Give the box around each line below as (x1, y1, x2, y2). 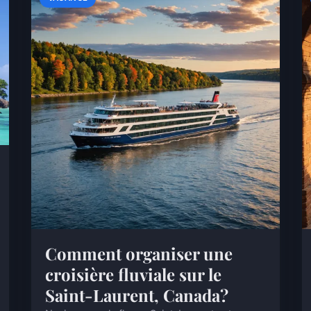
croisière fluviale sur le (45, 262, 222, 285)
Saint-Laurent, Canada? (45, 283, 229, 306)
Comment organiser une (45, 242, 233, 264)
